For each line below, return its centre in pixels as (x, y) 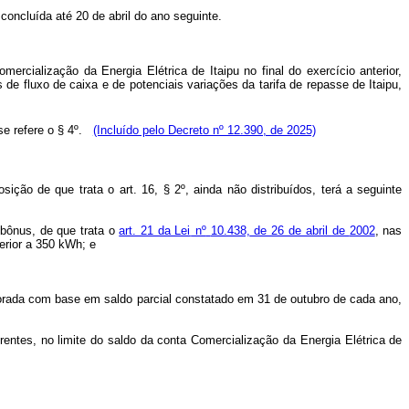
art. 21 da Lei (155, 231)
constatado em (213, 299)
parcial (154, 299)
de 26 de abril (291, 231)
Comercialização (235, 340)
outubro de (319, 299)
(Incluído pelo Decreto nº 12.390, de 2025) (204, 130)
